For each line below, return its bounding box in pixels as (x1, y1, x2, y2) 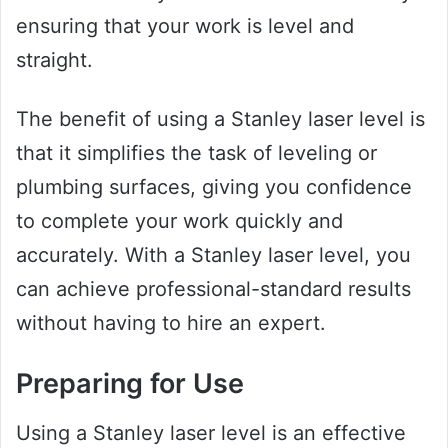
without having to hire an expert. (16, 311, 326, 336)
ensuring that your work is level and (16, 14, 354, 39)
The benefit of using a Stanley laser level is (16, 107, 425, 132)
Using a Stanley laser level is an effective (16, 420, 406, 445)
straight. (16, 48, 93, 73)
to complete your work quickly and (16, 209, 343, 234)
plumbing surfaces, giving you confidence (16, 175, 412, 200)
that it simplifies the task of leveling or (16, 141, 377, 166)
